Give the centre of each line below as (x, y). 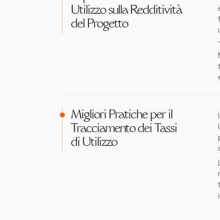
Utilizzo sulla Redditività (126, 11)
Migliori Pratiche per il (122, 115)
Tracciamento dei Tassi (124, 129)
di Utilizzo (94, 143)
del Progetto (99, 25)
